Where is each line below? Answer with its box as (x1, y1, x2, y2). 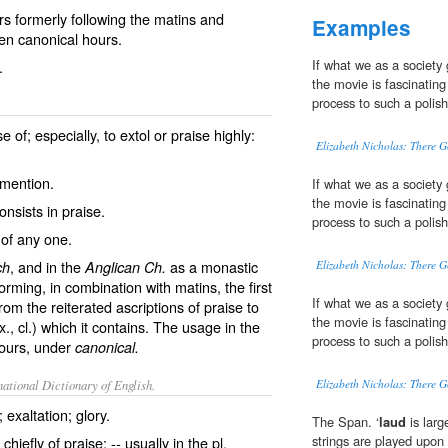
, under (26, 336, 75, 357)
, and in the (10, 256, 85, 277)
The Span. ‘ (312, 412, 379, 432)
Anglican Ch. (85, 257, 166, 277)
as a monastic (166, 256, 258, 277)
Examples (312, 13, 411, 43)
